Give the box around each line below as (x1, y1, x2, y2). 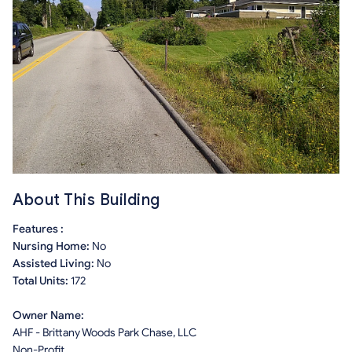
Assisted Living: (13, 257, 97, 270)
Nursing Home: (13, 240, 92, 253)
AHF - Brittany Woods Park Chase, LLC (13, 326, 196, 339)
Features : (13, 222, 64, 236)
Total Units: (13, 274, 71, 288)
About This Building (13, 190, 160, 210)
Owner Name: (13, 309, 84, 322)
